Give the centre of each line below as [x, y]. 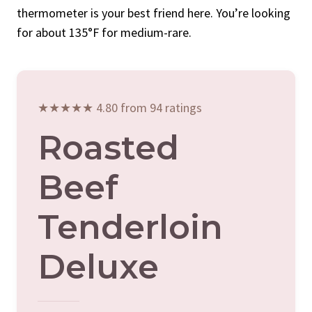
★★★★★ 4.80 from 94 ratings [120, 107]
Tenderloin [130, 227]
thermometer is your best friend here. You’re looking [154, 13]
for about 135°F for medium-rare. [104, 32]
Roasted [108, 147]
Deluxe [98, 266]
